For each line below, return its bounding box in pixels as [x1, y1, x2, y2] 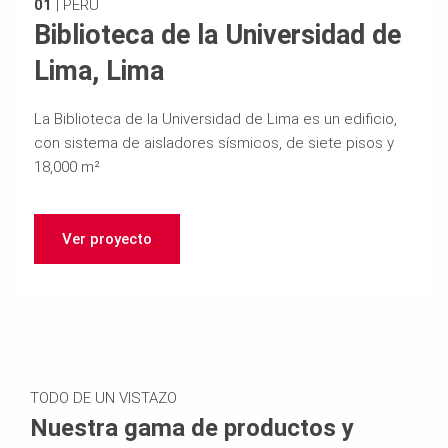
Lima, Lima [33, 54, 164, 87]
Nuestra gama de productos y [30, 413, 354, 442]
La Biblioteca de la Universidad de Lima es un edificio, [33, 109, 397, 128]
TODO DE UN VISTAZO [30, 388, 177, 407]
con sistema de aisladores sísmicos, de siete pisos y [33, 133, 394, 152]
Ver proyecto [61, 229, 152, 248]
